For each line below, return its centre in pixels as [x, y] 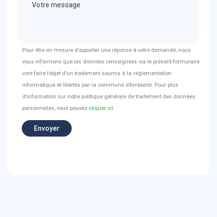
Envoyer [47, 128]
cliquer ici [101, 108]
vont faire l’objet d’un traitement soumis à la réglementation [97, 73]
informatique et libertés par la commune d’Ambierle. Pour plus [100, 85]
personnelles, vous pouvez [55, 108]
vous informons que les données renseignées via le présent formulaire [111, 62]
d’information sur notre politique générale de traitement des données [109, 97]
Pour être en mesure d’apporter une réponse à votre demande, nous [107, 50]
